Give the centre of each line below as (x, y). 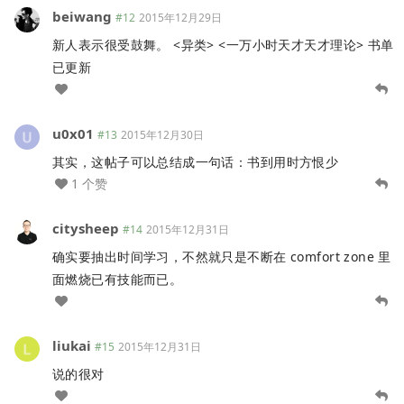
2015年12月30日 (162, 135)
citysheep (86, 229)
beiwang (82, 17)
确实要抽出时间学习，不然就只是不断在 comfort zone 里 (222, 257)
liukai (72, 346)
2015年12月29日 (180, 18)
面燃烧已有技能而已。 (118, 280)
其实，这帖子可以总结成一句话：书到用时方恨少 (196, 162)
